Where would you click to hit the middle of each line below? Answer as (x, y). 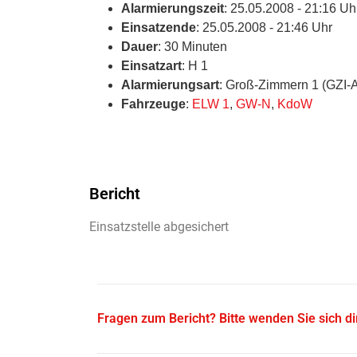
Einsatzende (159, 27)
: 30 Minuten (192, 46)
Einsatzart (151, 65)
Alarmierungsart (170, 84)
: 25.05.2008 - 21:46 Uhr (264, 27)
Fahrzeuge (153, 104)
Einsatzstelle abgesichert (159, 226)
